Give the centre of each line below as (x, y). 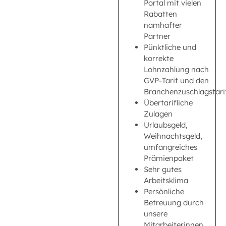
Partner (157, 36)
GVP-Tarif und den (176, 81)
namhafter (163, 25)
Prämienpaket (169, 158)
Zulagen (158, 114)
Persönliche (164, 192)
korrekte (159, 59)
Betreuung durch (174, 203)
